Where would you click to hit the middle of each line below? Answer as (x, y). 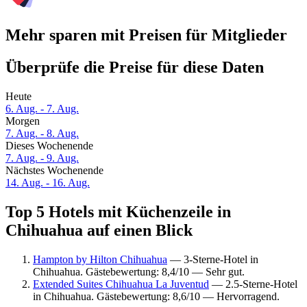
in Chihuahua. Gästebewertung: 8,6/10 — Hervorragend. (156, 296)
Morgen (23, 121)
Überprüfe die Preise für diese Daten (135, 67)
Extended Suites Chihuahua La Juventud (121, 284)
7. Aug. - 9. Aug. (42, 158)
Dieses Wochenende (49, 146)
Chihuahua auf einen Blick (99, 231)
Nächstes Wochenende (54, 171)
